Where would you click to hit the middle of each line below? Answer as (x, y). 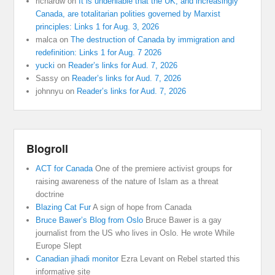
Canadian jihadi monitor (77, 259)
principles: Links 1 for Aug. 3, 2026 (98, 27)
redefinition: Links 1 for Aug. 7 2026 (99, 53)
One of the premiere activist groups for (163, 169)
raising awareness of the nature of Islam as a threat (127, 182)
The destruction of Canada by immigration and (153, 40)
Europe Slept (59, 246)
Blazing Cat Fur (64, 207)
